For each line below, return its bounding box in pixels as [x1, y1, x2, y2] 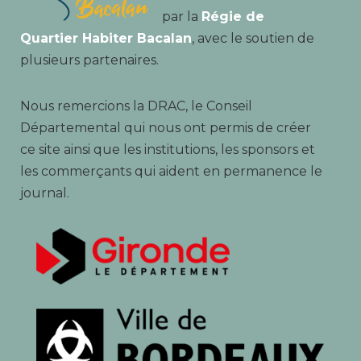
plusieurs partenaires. [19, 52, 159, 68]
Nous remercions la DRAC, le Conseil [19, 98, 252, 114]
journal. [19, 185, 69, 201]
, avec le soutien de [191, 31, 314, 47]
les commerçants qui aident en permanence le [19, 164, 322, 180]
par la [161, 9, 201, 25]
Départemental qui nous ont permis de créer [19, 120, 311, 136]
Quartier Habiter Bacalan [19, 31, 192, 47]
